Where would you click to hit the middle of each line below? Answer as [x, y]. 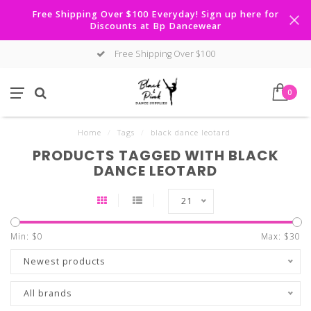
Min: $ [24, 236]
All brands [48, 293]
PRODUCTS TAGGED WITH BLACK [155, 155]
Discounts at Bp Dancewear [155, 26]
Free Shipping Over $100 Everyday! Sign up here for [155, 14]
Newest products [65, 261]
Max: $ [275, 236]
